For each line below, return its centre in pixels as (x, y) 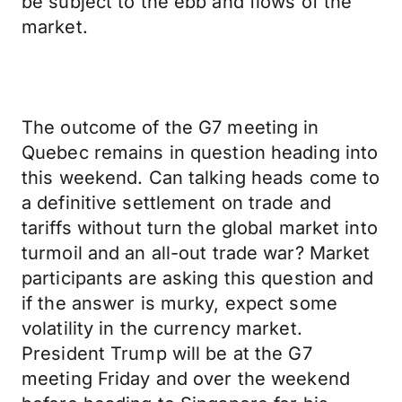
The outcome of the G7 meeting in (170, 127)
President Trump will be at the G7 (167, 354)
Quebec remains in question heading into (200, 153)
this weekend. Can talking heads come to (201, 178)
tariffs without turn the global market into (200, 228)
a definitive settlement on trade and (177, 203)
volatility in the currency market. (162, 328)
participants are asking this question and (198, 278)
